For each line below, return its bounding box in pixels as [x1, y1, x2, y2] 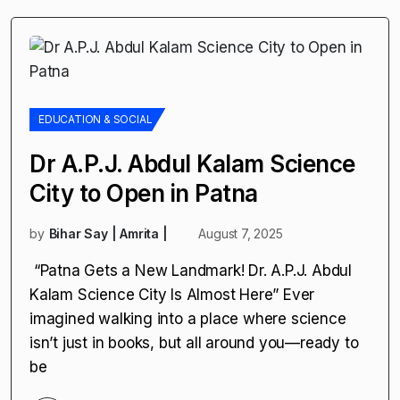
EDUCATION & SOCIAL [38, 112, 153, 127]
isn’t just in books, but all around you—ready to [29, 334, 359, 353]
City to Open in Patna [29, 179, 258, 208]
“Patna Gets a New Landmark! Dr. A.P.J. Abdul [29, 262, 352, 280]
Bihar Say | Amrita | [48, 226, 168, 242]
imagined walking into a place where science [29, 310, 346, 329]
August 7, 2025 [198, 226, 283, 242]
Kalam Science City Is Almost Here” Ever [29, 286, 315, 304]
